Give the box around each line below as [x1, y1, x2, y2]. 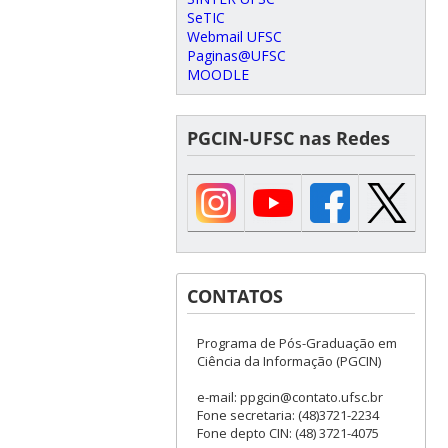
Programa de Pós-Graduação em [196, 333, 397, 352]
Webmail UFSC [186, 26, 282, 46]
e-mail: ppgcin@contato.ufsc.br [196, 387, 383, 406]
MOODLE [186, 64, 249, 84]
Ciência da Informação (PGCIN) [196, 351, 381, 370]
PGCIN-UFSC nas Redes [186, 125, 390, 150]
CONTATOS [186, 283, 283, 308]
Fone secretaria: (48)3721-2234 [196, 405, 379, 424]
